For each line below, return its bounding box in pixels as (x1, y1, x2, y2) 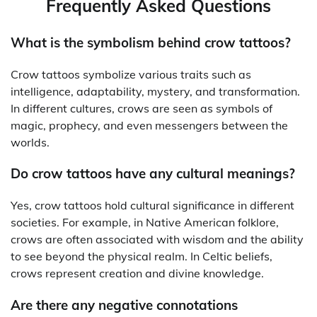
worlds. (11, 134, 50, 149)
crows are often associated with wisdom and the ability (11, 232, 304, 247)
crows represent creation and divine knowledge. (11, 266, 264, 281)
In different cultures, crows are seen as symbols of (11, 100, 272, 115)
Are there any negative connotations (11, 296, 238, 313)
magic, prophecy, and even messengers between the (11, 117, 288, 132)
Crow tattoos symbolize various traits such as (11, 67, 251, 81)
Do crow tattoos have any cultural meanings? (11, 165, 295, 183)
